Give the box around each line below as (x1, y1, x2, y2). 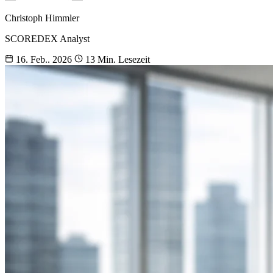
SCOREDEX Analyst (5, 34, 90, 44)
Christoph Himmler (5, 13, 79, 24)
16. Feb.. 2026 (13, 54, 74, 65)
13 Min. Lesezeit (83, 54, 150, 65)
